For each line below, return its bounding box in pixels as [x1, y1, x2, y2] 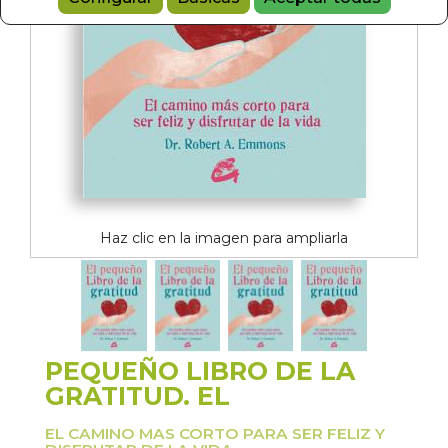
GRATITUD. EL [45, 381, 230, 411]
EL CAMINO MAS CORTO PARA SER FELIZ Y [45, 424, 385, 443]
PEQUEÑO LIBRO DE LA [45, 356, 355, 386]
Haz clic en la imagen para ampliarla [100, 229, 348, 247]
